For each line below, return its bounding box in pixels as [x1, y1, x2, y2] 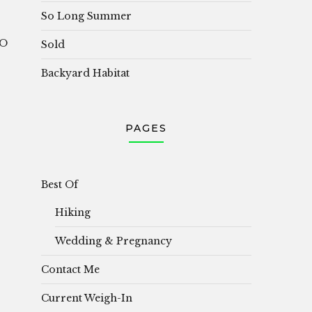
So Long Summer [41, 9, 132, 22]
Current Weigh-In [41, 291, 132, 304]
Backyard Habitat [41, 66, 130, 79]
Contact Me [41, 263, 100, 276]
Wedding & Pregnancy [55, 234, 172, 247]
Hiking [55, 205, 91, 219]
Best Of [41, 178, 78, 191]
